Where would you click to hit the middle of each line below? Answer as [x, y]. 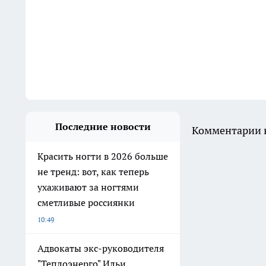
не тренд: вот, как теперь [93, 172]
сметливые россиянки [86, 202]
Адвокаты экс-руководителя [101, 248]
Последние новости [103, 126]
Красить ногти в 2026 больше [103, 156]
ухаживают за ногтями [88, 187]
